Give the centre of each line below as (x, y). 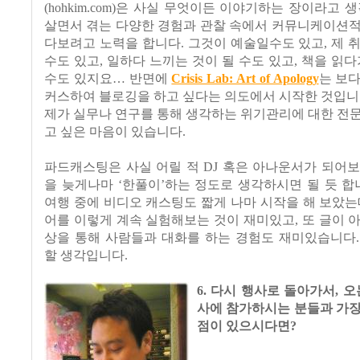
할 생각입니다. (86, 255)
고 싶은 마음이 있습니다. (115, 131)
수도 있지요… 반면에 (108, 78)
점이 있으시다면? (247, 326)
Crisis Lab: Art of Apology (245, 78)
